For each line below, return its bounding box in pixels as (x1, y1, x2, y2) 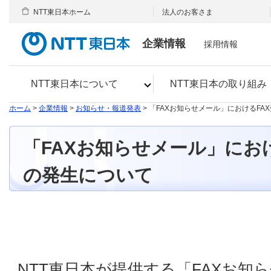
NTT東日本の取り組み (169, 79, 267, 89)
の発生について (23, 165, 153, 185)
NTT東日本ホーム (33, 8, 91, 16)
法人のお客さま (162, 8, 214, 16)
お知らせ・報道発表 (76, 104, 141, 113)
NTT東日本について (31, 79, 119, 89)
